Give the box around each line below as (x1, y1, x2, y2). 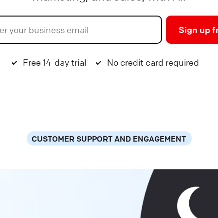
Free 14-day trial (22, 56, 86, 68)
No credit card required (107, 56, 199, 68)
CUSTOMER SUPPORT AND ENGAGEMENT (31, 133, 186, 144)
